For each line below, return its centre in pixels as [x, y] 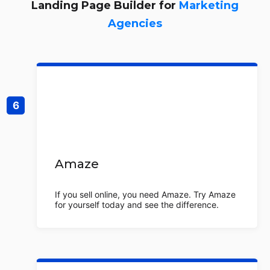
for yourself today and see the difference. [137, 205]
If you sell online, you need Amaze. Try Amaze [145, 194]
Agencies [135, 24]
